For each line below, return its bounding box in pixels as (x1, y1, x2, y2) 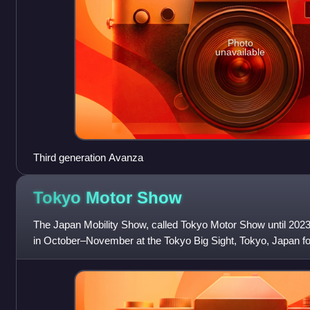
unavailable (215, 46, 266, 58)
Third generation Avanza (33, 151, 143, 163)
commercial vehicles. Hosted (33, 250, 165, 262)
